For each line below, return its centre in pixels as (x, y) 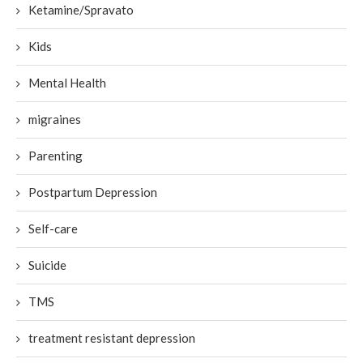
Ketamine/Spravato (81, 10)
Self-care (53, 228)
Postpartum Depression (93, 192)
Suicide (47, 265)
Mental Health (67, 83)
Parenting (56, 156)
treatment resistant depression (112, 338)
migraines (55, 119)
